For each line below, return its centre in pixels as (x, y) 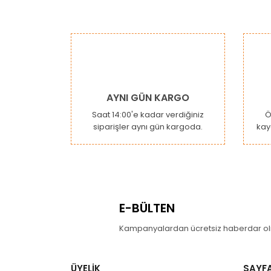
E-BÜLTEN (147, 208)
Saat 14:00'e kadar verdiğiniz (148, 115)
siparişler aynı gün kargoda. (148, 127)
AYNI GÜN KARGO (148, 98)
